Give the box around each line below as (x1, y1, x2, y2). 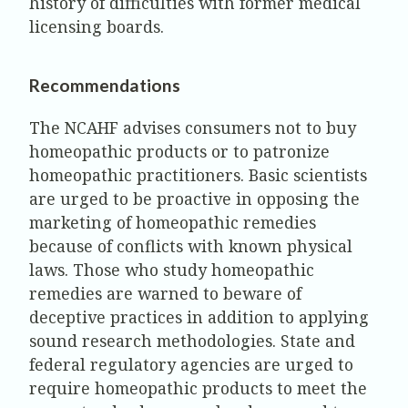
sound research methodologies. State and (29, 330, 355, 352)
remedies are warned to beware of (29, 282, 301, 305)
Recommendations (29, 75, 180, 96)
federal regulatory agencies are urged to (29, 353, 353, 376)
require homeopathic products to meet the (29, 377, 367, 400)
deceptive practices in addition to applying (29, 306, 369, 329)
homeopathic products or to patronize (29, 140, 330, 163)
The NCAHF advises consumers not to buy (29, 117, 356, 139)
